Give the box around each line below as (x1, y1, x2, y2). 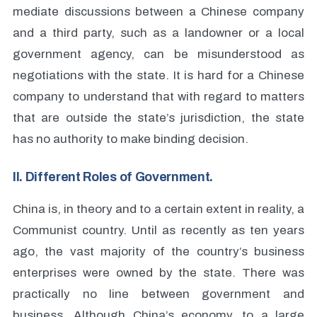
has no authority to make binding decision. (13, 132, 248, 146)
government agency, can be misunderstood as (13, 47, 304, 61)
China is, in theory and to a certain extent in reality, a (13, 202, 304, 216)
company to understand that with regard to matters (13, 90, 304, 103)
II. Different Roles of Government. (13, 170, 213, 184)
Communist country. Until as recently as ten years (13, 224, 304, 237)
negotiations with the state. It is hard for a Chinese (13, 69, 304, 82)
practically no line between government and (13, 287, 304, 301)
